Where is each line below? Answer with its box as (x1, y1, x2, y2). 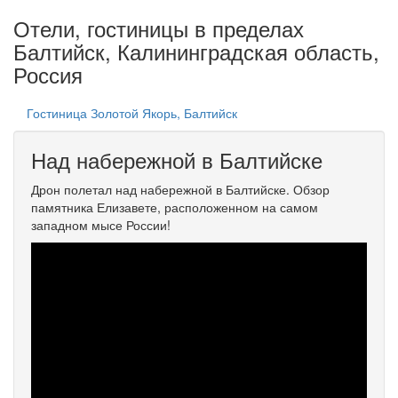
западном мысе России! (31, 216, 171, 234)
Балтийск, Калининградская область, (13, 36, 379, 67)
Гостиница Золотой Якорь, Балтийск (27, 104, 237, 122)
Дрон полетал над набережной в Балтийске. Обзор (31, 180, 330, 198)
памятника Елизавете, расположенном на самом (31, 198, 318, 216)
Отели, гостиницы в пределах (13, 12, 304, 44)
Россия (13, 59, 83, 90)
